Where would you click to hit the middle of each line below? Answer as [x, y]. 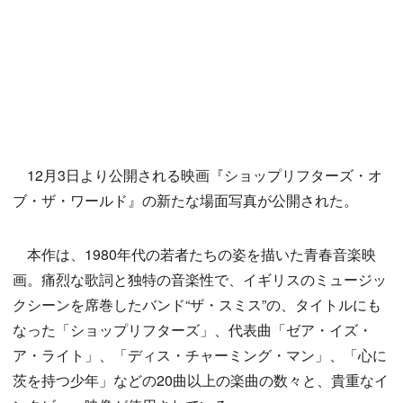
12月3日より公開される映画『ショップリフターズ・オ [197, 175]
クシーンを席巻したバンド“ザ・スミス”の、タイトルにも [197, 305]
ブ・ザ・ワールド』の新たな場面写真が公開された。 [185, 201]
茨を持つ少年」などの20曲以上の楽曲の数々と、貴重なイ [201, 381]
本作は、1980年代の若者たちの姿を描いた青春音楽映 [194, 255]
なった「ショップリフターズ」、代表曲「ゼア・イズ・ [193, 330]
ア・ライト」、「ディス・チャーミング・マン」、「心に [200, 355]
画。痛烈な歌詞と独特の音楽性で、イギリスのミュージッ [200, 280]
